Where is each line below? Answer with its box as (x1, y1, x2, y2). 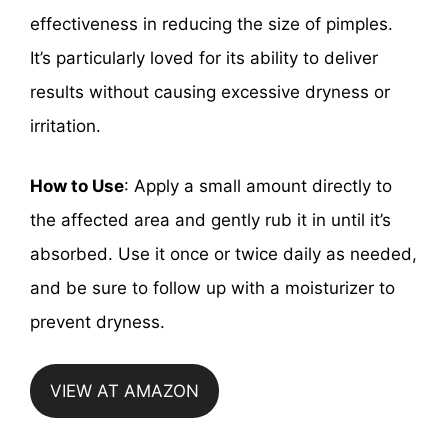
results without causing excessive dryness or (30, 82, 390, 103)
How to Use (30, 175, 124, 196)
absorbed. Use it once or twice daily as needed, (30, 243, 417, 264)
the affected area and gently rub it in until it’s (30, 209, 391, 230)
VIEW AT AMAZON (50, 381, 199, 402)
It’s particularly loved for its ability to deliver (30, 48, 378, 69)
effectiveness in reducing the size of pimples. (30, 14, 393, 35)
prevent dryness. (30, 311, 165, 332)
